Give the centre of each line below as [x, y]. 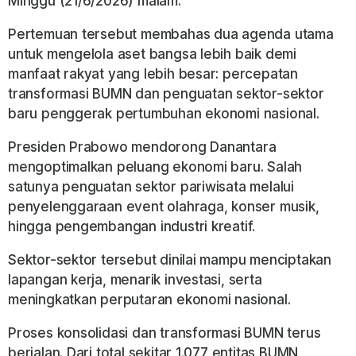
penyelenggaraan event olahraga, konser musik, [164, 207]
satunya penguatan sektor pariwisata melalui [151, 187]
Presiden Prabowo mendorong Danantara [142, 147]
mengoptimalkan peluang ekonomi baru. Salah [155, 167]
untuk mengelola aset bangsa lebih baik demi [152, 54]
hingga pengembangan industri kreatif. [132, 226]
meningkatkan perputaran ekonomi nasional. [149, 300]
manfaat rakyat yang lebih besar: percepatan [153, 74]
